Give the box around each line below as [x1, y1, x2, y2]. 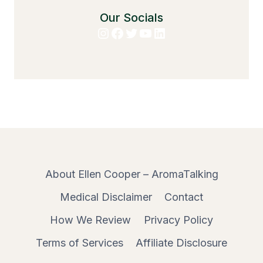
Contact [164, 191, 204, 204]
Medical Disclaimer [59, 191, 152, 204]
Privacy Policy [143, 213, 213, 226]
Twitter [124, 23, 171, 41]
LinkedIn [152, 23, 207, 41]
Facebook [110, 23, 175, 41]
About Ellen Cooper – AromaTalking [45, 168, 218, 181]
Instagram [96, 23, 164, 41]
